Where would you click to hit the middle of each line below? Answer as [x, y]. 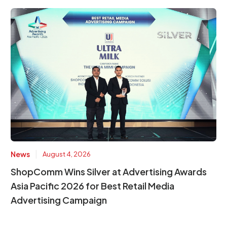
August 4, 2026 [67, 154]
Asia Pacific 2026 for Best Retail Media [92, 185]
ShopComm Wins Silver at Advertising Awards [109, 171]
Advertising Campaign [59, 200]
